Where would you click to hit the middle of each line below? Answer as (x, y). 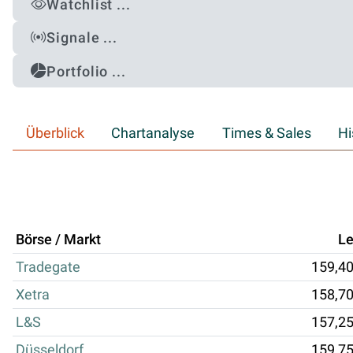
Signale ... (82, 38)
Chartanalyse (153, 133)
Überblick (56, 133)
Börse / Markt (58, 239)
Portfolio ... (86, 71)
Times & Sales (266, 133)
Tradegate (48, 267)
